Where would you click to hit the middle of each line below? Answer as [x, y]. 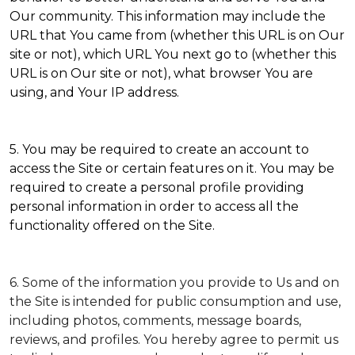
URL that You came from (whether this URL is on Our [177, 35]
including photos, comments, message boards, [155, 321]
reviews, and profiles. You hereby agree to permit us [174, 340]
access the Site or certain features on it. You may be [172, 168]
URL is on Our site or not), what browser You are [161, 73]
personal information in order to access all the [154, 206]
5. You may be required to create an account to [159, 149]
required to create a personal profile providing [157, 187]
